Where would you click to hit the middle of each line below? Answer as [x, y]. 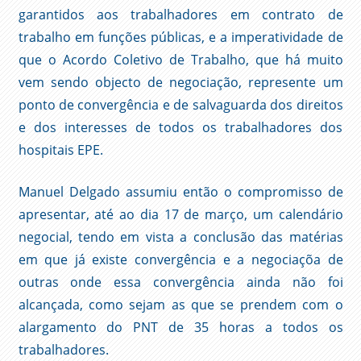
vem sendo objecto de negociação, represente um [180, 83]
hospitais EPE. [60, 150]
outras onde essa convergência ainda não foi [180, 282]
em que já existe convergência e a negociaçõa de [180, 260]
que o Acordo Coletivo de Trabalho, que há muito [180, 60]
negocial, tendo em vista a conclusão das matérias [180, 237]
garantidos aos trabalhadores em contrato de [180, 15]
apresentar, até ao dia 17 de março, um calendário [180, 215]
